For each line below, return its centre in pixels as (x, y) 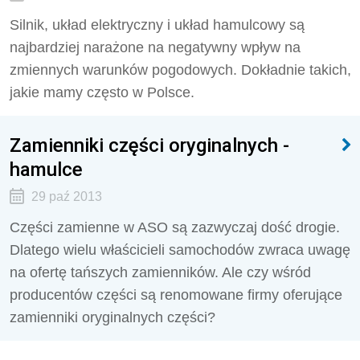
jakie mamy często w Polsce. (102, 92)
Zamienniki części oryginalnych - (149, 145)
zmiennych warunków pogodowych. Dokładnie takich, (180, 70)
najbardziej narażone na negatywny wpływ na (155, 47)
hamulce (46, 169)
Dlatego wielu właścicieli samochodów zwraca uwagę (180, 250)
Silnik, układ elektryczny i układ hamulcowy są (157, 25)
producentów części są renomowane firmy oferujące (176, 295)
